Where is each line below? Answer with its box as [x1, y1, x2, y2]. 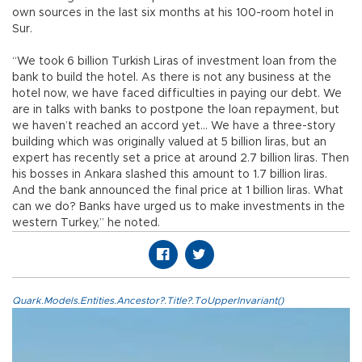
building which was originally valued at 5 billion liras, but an [12, 136, 326, 148]
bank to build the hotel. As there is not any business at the [12, 71, 331, 83]
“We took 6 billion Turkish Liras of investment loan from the [12, 55, 337, 67]
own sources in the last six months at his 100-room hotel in [12, 6, 334, 19]
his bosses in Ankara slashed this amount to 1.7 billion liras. [12, 168, 327, 180]
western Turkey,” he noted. [12, 217, 160, 229]
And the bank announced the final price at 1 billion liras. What [12, 184, 343, 196]
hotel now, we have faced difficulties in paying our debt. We [12, 87, 342, 99]
